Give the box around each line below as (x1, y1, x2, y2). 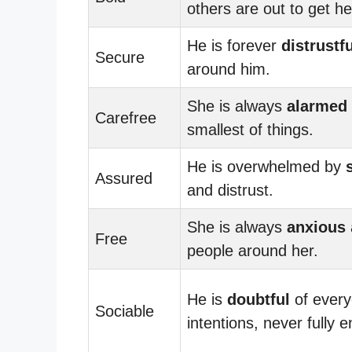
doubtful (227, 290, 290, 308)
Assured (95, 169, 152, 187)
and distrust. (187, 181, 273, 199)
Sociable (95, 302, 154, 320)
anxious (287, 218, 346, 236)
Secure (95, 48, 145, 66)
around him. (187, 60, 270, 78)
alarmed (287, 97, 347, 115)
